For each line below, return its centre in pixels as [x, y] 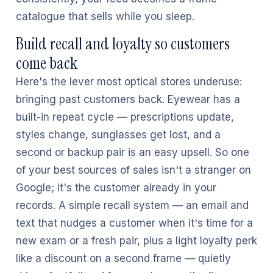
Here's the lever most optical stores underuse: [129, 82]
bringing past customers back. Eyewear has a [128, 99]
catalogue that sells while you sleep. [105, 16]
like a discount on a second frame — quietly [123, 258]
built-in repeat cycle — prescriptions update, [125, 117]
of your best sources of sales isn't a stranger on [133, 170]
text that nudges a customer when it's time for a [134, 223]
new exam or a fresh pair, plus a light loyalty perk [136, 241]
